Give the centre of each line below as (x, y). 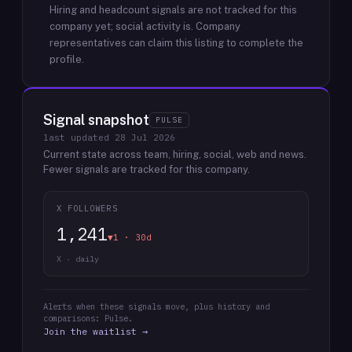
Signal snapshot (96, 120)
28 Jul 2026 (145, 137)
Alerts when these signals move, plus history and (156, 306)
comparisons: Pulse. (88, 318)
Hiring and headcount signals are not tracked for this (173, 10)
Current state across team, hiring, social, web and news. (175, 154)
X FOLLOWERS (87, 208)
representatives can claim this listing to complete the (176, 43)
